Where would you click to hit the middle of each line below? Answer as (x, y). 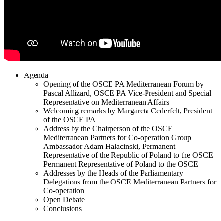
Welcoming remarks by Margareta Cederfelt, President (128, 110)
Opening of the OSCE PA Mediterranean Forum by (124, 84)
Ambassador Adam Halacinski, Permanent (109, 146)
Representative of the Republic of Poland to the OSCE (128, 155)
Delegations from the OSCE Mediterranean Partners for (130, 182)
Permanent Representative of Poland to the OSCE (121, 164)
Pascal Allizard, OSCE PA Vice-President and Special (127, 93)
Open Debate (64, 199)
